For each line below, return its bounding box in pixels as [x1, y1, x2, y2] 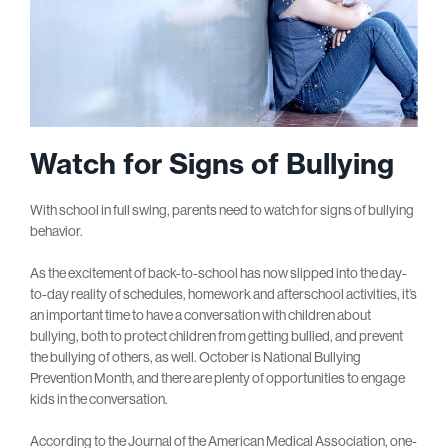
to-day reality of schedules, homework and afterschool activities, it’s [30, 286, 417, 303]
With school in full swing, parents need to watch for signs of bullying [30, 202, 414, 219]
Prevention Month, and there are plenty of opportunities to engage [30, 370, 405, 387]
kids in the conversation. [30, 391, 168, 408]
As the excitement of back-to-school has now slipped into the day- [30, 265, 407, 282]
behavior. [30, 223, 83, 240]
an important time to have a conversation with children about [30, 307, 371, 324]
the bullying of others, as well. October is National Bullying [30, 349, 361, 366]
